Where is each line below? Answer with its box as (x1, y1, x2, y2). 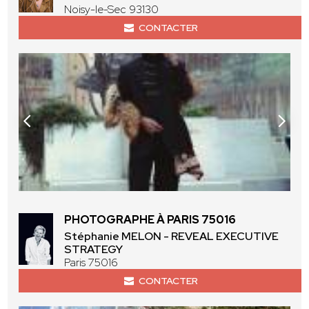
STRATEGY (64, 242, 123, 257)
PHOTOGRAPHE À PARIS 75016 (64, 212, 237, 228)
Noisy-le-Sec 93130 (64, 2, 159, 17)
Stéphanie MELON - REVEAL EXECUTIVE (64, 229, 279, 244)
